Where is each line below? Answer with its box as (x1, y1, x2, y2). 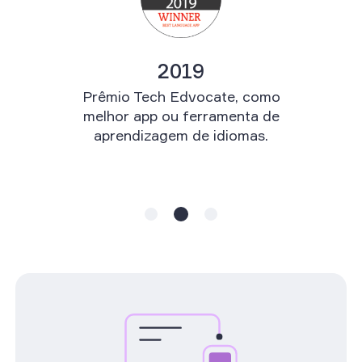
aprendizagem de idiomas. (94, 126, 268, 145)
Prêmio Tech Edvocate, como (82, 87, 280, 106)
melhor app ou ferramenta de (82, 107, 280, 125)
